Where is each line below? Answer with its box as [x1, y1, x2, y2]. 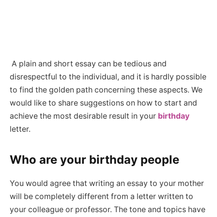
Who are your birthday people [10, 153, 179, 167]
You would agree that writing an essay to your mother [10, 179, 204, 188]
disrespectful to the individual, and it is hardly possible [10, 72, 206, 82]
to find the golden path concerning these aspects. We [10, 85, 202, 95]
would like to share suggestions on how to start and [10, 98, 197, 108]
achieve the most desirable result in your [10, 111, 158, 121]
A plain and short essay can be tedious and [10, 59, 167, 69]
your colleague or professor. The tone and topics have [10, 205, 205, 215]
